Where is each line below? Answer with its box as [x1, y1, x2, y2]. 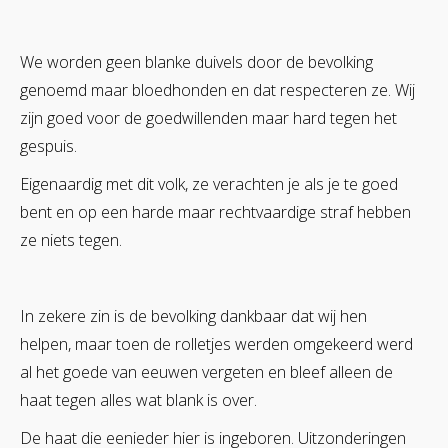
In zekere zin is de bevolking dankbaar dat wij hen [20, 304, 367, 327]
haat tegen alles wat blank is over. [20, 388, 257, 411]
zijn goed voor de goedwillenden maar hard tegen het [20, 106, 397, 129]
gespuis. [20, 134, 77, 157]
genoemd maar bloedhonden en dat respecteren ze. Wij [20, 78, 415, 101]
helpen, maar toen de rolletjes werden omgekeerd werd [20, 332, 413, 355]
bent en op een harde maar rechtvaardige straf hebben [20, 200, 411, 223]
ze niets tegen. [20, 228, 122, 251]
